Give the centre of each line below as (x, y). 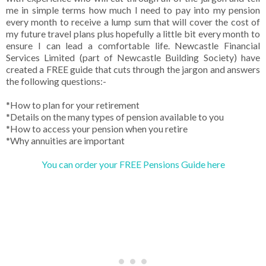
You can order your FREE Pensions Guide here (133, 164)
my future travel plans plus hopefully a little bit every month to (133, 34)
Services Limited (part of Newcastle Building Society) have (133, 58)
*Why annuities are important (65, 141)
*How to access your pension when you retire (97, 129)
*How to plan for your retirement (73, 105)
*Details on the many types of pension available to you (115, 117)
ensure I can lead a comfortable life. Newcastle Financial (133, 46)
